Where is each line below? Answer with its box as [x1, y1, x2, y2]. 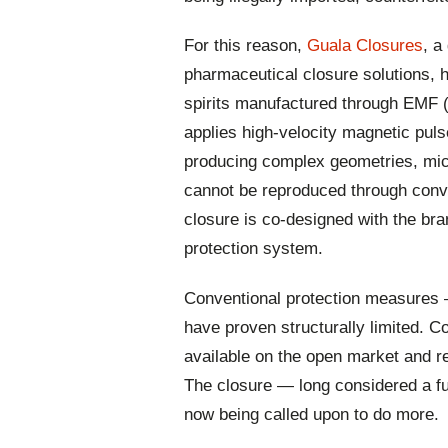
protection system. [184, 239, 323, 259]
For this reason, [184, 36, 307, 56]
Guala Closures [307, 36, 423, 56]
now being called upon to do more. [184, 404, 439, 424]
